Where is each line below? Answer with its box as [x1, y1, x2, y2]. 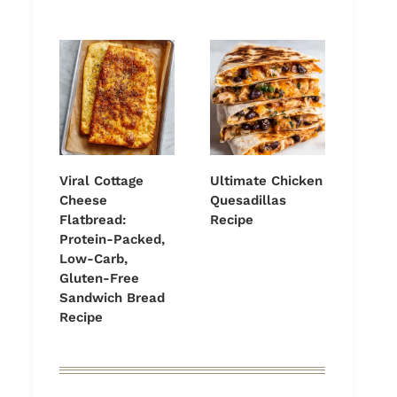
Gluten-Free [59, 270, 139, 287]
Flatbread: [59, 212, 127, 229]
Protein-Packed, [59, 231, 165, 248]
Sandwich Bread [59, 290, 165, 307]
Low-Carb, [59, 251, 128, 268]
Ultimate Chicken [210, 173, 323, 190]
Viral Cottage [59, 173, 144, 190]
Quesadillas [210, 192, 286, 209]
